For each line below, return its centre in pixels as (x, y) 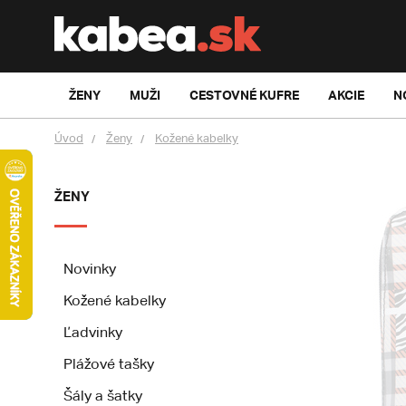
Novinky (90, 269)
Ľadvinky (93, 332)
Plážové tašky (109, 364)
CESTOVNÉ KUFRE (244, 95)
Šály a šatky (103, 396)
